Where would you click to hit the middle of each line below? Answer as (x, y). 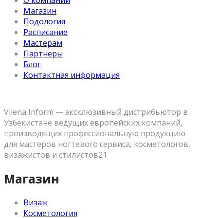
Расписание (45, 32)
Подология (44, 21)
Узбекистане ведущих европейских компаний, (93, 123)
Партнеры (43, 54)
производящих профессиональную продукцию (95, 133)
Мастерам (43, 43)
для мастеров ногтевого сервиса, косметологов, (97, 144)
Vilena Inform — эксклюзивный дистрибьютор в (96, 112)
